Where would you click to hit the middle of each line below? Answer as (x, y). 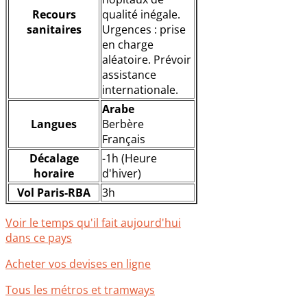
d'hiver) (122, 174)
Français (124, 139)
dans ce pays (39, 238)
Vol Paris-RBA (54, 193)
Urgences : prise (144, 30)
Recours (54, 15)
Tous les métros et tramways (80, 290)
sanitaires (54, 30)
